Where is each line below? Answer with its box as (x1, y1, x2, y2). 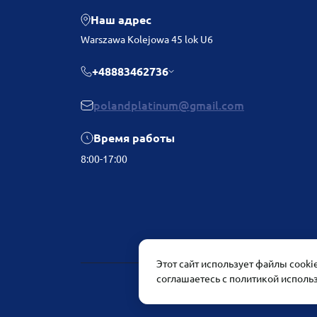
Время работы (93, 132, 175, 145)
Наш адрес (91, 13, 151, 27)
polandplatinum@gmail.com (93, 99, 244, 113)
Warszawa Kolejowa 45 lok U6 (81, 34, 213, 46)
